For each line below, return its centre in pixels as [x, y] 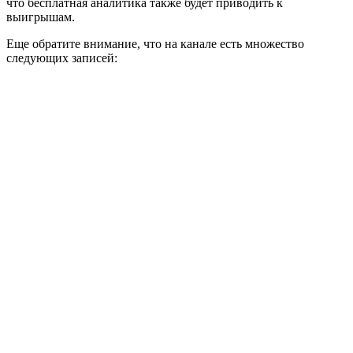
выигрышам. [41, 17]
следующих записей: [62, 58]
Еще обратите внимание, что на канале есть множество [155, 43]
